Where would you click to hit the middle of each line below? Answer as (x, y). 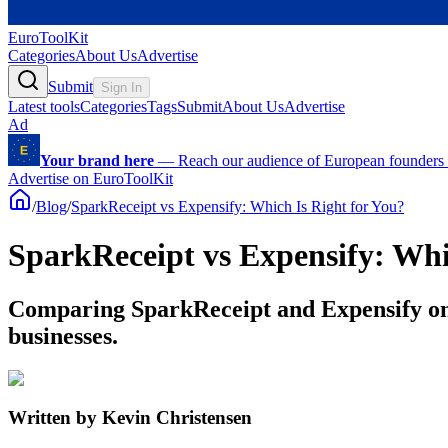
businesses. (63, 335)
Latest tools (44, 106)
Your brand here (97, 160)
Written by (55, 417)
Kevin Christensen (177, 417)
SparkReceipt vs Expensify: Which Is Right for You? (237, 206)
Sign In (121, 87)
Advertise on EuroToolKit (90, 178)
